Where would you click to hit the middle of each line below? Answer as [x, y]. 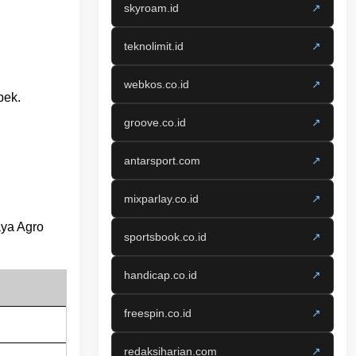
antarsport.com [162, 161]
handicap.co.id [161, 275]
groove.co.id [155, 122]
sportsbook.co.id [165, 237]
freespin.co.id [158, 313]
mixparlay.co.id [161, 199]
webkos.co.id [157, 84]
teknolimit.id [154, 46]
